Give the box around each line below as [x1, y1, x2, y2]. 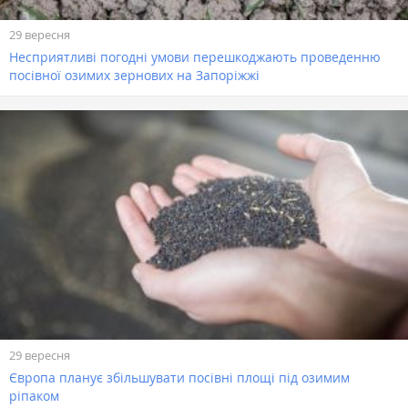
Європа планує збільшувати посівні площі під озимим [9, 368, 350, 386]
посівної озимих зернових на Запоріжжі [9, 66, 260, 85]
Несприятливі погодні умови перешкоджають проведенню [9, 48, 381, 66]
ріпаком [9, 386, 59, 404]
